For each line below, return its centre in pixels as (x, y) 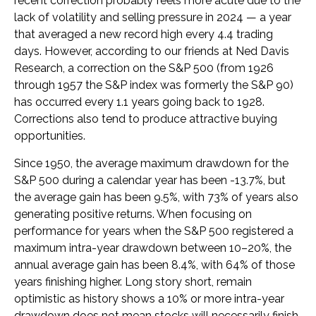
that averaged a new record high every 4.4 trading (144, 34)
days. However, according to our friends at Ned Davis (152, 51)
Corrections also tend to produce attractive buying (146, 119)
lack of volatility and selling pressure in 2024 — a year (153, 17)
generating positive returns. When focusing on (133, 214)
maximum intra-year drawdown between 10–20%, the (153, 248)
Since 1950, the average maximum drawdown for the (151, 163)
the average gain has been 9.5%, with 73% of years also (156, 197)
